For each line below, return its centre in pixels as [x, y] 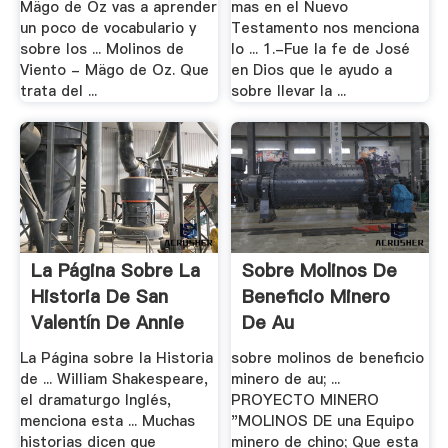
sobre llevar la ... [289, 91]
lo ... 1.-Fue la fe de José [321, 49]
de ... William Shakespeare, [113, 378]
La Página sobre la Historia [116, 357]
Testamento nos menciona [325, 28]
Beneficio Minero [316, 297]
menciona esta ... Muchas [107, 420]
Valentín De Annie [107, 323]
